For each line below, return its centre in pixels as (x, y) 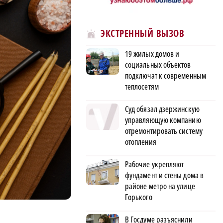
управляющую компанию (163, 120)
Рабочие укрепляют (155, 164)
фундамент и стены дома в (164, 175)
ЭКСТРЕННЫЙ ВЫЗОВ (142, 34)
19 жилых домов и (152, 54)
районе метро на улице (160, 186)
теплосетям (142, 86)
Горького (139, 197)
